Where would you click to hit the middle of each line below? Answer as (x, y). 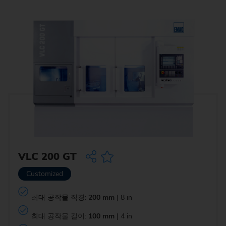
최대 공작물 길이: (60, 216)
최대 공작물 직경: (60, 197)
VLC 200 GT (47, 157)
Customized (45, 174)
